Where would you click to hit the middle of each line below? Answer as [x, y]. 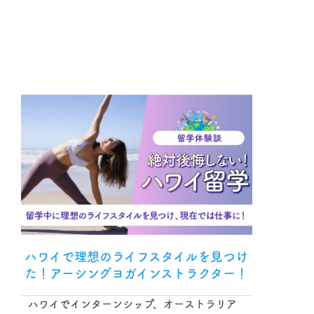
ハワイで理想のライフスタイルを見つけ [136, 256]
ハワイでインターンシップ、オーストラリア [132, 303]
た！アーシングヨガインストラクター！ [136, 273]
